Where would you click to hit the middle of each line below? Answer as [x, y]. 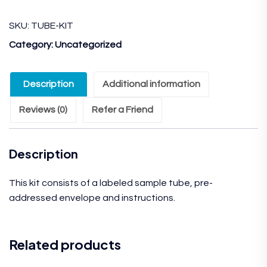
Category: [32, 45]
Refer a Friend [122, 110]
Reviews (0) [43, 110]
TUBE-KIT [52, 26]
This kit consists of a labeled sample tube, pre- [111, 183]
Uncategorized [88, 45]
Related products [65, 244]
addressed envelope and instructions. [92, 198]
